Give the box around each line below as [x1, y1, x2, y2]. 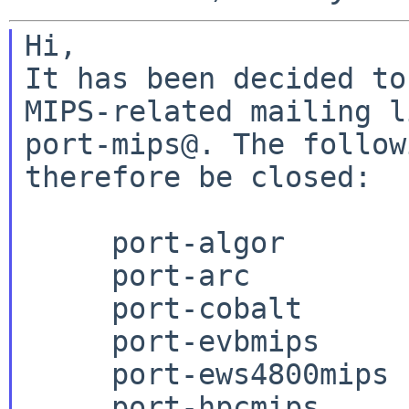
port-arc [24, 258, 42, 292]
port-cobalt [24, 291, 42, 325]
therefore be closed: [24, 160, 372, 194]
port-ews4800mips [24, 357, 42, 391]
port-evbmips [24, 324, 42, 358]
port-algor [24, 225, 42, 259]
